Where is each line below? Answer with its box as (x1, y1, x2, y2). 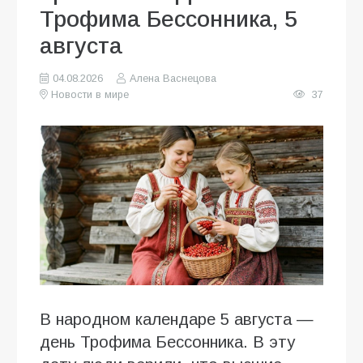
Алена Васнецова (129, 72, 216, 84)
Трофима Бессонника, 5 (40, 6, 297, 32)
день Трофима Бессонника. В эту (40, 332, 295, 351)
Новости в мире (51, 88, 130, 100)
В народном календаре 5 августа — (40, 310, 314, 328)
